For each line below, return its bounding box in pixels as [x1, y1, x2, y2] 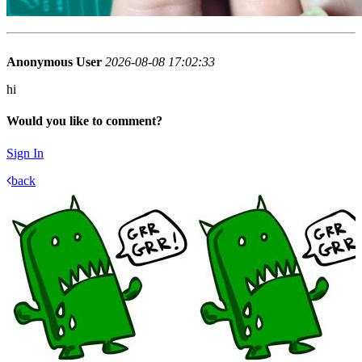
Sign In [6, 145, 44, 160]
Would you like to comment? [6, 114, 162, 128]
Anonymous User [6, 55, 102, 69]
